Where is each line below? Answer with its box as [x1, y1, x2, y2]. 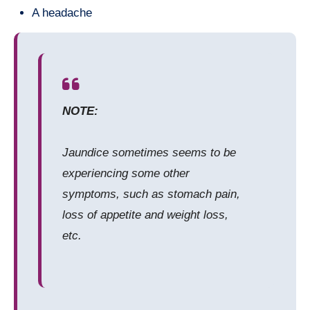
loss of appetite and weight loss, [62, 208, 228, 221]
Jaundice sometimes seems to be [62, 145, 236, 159]
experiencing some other [62, 166, 190, 180]
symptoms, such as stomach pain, [62, 187, 240, 201]
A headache [31, 6, 92, 19]
